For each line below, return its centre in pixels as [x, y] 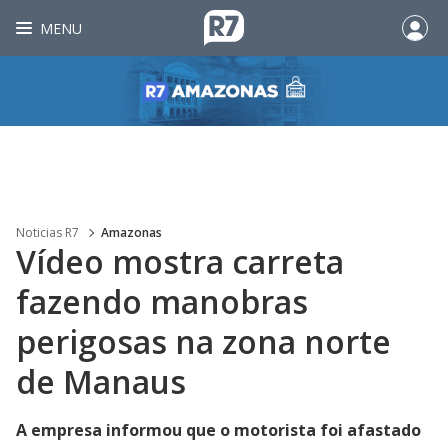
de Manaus [101, 381]
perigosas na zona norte [203, 341]
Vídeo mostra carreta [180, 261]
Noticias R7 [47, 232]
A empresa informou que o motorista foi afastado [218, 430]
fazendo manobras [162, 301]
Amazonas [131, 232]
